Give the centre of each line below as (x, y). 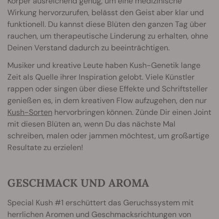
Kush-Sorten (30, 112)
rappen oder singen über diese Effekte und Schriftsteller (108, 88)
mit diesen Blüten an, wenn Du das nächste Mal (91, 124)
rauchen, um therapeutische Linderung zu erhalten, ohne (108, 36)
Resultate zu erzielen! (45, 147)
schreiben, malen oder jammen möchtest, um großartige (108, 135)
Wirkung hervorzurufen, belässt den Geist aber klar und (106, 12)
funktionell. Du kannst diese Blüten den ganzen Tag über (107, 24)
